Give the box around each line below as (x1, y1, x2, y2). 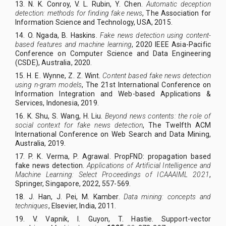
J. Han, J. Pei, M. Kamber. (28, 192, 124, 201)
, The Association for (142, 9, 211, 17)
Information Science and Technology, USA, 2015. (15, 18, 173, 26)
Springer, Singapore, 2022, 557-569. (15, 179, 131, 188)
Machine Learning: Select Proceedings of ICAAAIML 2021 (15, 170, 209, 179)
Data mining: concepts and (124, 192, 211, 201)
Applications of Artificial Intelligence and (86, 161, 211, 169)
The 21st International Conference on (83, 80, 211, 89)
